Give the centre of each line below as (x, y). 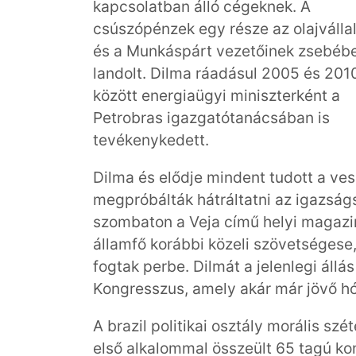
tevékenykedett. (151, 139)
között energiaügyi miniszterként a (217, 95)
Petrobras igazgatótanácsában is (211, 117)
